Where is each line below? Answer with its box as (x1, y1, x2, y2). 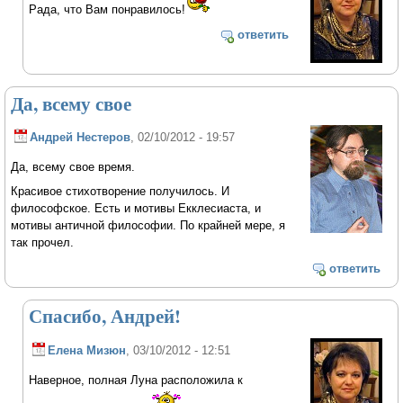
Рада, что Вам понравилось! (29, 2, 186, 16)
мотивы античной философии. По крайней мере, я (11, 219, 286, 233)
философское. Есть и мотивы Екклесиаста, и (11, 201, 262, 216)
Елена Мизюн (48, 344, 127, 358)
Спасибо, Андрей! (29, 302, 182, 330)
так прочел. (11, 236, 75, 250)
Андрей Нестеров (30, 130, 131, 145)
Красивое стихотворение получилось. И (11, 184, 230, 199)
